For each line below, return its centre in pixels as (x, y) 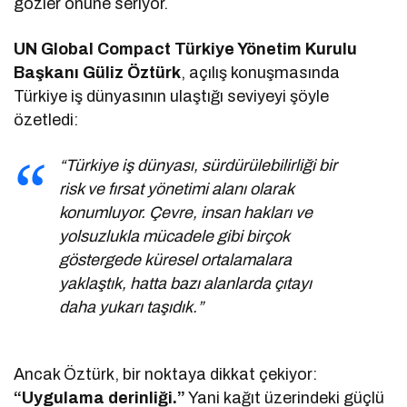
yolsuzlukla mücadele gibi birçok (174, 237)
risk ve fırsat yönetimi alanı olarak (177, 189)
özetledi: (46, 120)
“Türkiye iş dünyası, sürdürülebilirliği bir (199, 166)
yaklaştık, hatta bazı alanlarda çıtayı (186, 284)
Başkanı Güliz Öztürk (98, 73)
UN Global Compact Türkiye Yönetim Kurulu (186, 50)
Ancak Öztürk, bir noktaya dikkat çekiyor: (166, 375)
